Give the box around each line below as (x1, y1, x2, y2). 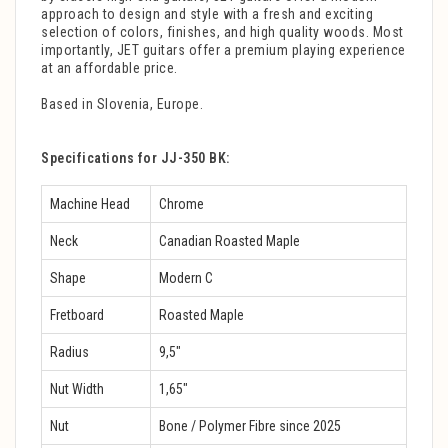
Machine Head (50, 196, 130, 213)
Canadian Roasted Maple (159, 233, 300, 250)
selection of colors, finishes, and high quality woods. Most (41, 24, 404, 41)
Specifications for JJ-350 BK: (41, 150, 230, 167)
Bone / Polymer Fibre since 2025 (159, 418, 341, 435)
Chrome (159, 196, 204, 213)
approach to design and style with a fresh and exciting (41, 6, 373, 23)
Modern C (159, 270, 213, 287)
